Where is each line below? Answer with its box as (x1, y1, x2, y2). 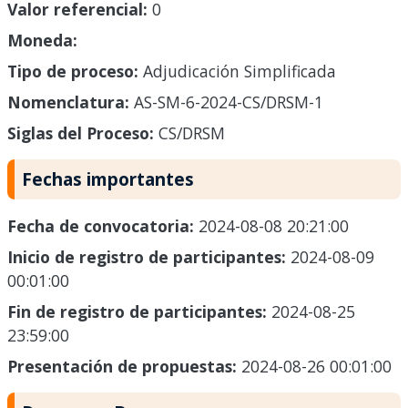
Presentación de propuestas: (7, 355, 241, 378)
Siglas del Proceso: (7, 122, 154, 145)
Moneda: (7, 29, 77, 52)
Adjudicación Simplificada (138, 60, 336, 83)
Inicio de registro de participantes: (7, 246, 291, 269)
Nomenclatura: (7, 91, 129, 114)
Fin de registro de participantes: (7, 301, 271, 323)
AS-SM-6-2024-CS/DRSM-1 (129, 91, 323, 114)
